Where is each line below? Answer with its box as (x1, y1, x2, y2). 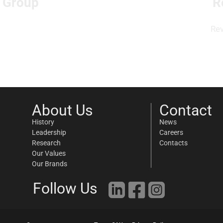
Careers (159, 128, 183, 136)
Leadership (32, 128, 67, 136)
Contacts (159, 139, 188, 147)
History (32, 118, 55, 126)
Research (32, 139, 61, 147)
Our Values (32, 149, 66, 157)
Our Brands (32, 160, 68, 168)
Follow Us (32, 180, 97, 197)
